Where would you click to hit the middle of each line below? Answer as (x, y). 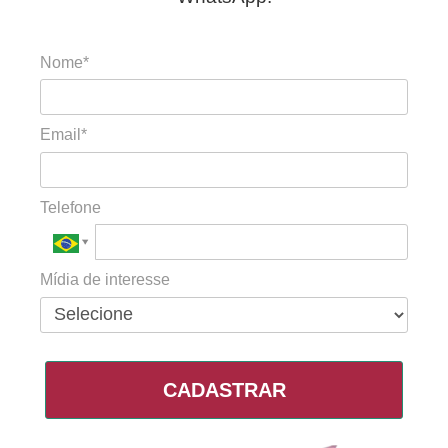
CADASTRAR (224, 389)
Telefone (70, 207)
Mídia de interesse (105, 280)
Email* (63, 135)
